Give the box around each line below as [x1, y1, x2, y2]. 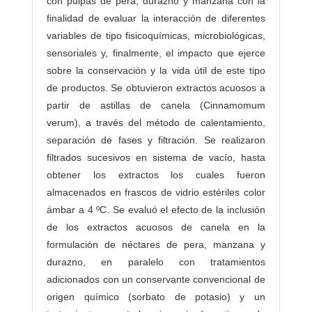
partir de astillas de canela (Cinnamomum [47, 100, 265, 111]
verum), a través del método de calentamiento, [47, 117, 265, 129]
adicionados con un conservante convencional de [47, 274, 265, 286]
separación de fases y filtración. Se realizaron [47, 134, 265, 146]
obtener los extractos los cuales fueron [47, 169, 265, 181]
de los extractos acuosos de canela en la [47, 221, 265, 233]
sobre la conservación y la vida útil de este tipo [47, 65, 265, 77]
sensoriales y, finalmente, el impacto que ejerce [47, 47, 265, 59]
